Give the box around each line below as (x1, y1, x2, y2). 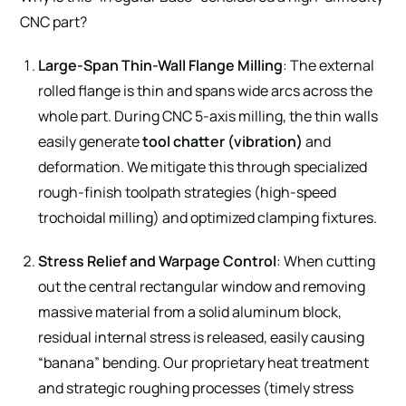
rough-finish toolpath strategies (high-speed (38, 181, 337, 202)
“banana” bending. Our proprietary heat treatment (38, 352, 370, 372)
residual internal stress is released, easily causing (38, 326, 365, 347)
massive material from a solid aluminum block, (38, 301, 343, 322)
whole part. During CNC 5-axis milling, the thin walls (38, 105, 379, 126)
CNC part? (20, 11, 88, 32)
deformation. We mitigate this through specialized (38, 156, 368, 177)
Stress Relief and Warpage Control (38, 250, 277, 271)
